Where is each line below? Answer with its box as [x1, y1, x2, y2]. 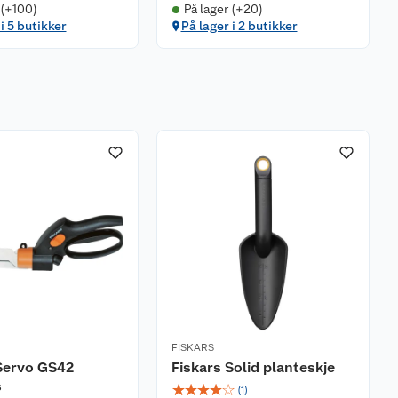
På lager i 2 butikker [180, 19, 298, 33]
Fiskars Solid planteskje [171, 359, 335, 376]
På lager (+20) [183, 2, 263, 16]
